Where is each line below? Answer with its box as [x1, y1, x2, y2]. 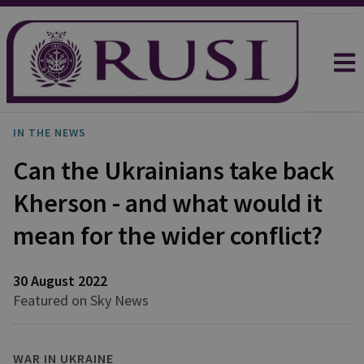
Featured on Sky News [13, 291, 149, 310]
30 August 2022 [13, 271, 107, 290]
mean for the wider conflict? [13, 219, 323, 252]
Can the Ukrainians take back [13, 154, 335, 187]
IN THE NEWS [13, 125, 86, 140]
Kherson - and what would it [13, 187, 323, 219]
